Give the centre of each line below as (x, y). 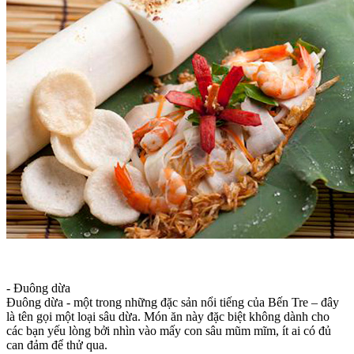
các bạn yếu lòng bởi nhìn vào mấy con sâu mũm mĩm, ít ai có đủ (169, 330)
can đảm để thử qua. (57, 345)
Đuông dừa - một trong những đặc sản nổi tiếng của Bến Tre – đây (173, 302)
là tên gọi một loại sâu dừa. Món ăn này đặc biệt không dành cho (168, 316)
